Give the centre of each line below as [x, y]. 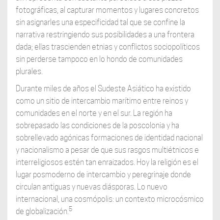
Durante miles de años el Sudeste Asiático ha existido [103, 89]
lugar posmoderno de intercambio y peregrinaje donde [103, 175]
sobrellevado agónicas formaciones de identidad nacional [109, 138]
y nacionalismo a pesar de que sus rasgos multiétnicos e [107, 150]
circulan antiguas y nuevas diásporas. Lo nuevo [91, 187]
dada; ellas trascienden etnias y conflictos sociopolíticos [108, 47]
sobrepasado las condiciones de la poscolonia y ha [97, 126]
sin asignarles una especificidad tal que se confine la [100, 23]
